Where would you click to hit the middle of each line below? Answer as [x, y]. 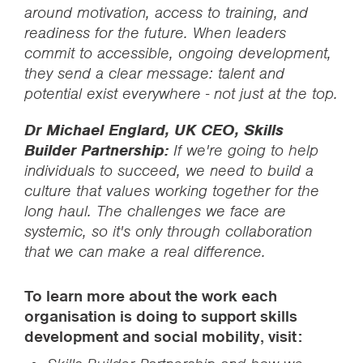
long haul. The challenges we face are [155, 211]
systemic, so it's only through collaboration [168, 231]
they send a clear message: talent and [154, 73]
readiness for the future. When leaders [155, 33]
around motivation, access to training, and [166, 13]
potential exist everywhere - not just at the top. [181, 94]
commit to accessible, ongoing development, [178, 53]
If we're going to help [246, 150]
